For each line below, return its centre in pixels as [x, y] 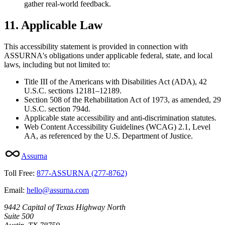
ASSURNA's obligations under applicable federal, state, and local [108, 55]
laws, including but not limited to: [57, 64]
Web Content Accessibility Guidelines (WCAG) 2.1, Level [117, 127]
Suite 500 [19, 216]
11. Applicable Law [53, 25]
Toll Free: [19, 173]
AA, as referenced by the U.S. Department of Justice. [108, 136]
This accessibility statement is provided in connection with [96, 46]
